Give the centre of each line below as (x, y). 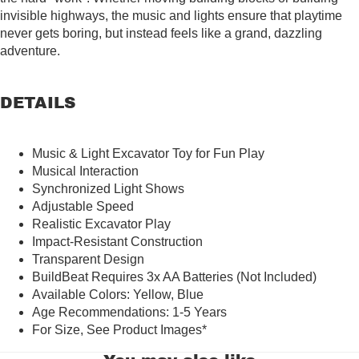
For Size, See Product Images (117, 329)
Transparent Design (88, 259)
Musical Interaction (85, 171)
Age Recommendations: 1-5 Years (129, 312)
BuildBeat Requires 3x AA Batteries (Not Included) (174, 276)
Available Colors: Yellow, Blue (118, 294)
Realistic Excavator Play (101, 224)
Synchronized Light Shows (108, 188)
